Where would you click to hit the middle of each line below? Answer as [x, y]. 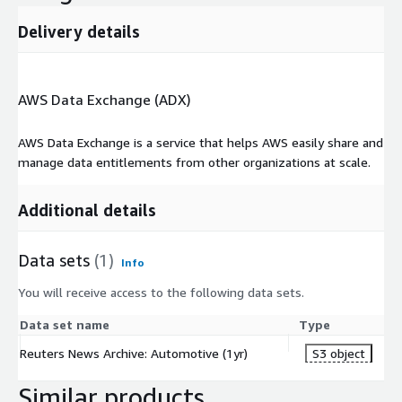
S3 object [339, 353]
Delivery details [79, 31]
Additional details [87, 210]
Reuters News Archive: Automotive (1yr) [134, 353]
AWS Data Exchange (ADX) [105, 100]
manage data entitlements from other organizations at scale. [194, 162]
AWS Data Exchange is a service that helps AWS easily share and [201, 142]
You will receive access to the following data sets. [161, 292]
